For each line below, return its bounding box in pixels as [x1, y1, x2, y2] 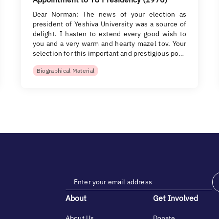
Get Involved [153, 193, 198, 203]
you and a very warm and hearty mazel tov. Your [32, 39, 187, 48]
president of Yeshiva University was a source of [32, 20, 187, 28]
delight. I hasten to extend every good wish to [32, 29, 187, 38]
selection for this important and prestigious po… [32, 49, 184, 58]
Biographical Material [36, 67, 95, 74]
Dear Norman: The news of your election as [32, 10, 187, 19]
